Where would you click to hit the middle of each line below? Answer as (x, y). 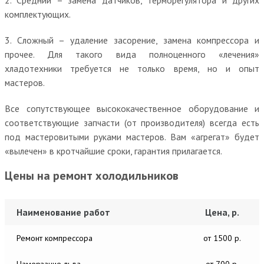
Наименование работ (63, 212)
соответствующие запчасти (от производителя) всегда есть (132, 122)
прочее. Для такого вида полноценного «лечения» (132, 54)
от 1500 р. (222, 238)
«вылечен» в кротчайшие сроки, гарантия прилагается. (113, 151)
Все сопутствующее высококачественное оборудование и (132, 108)
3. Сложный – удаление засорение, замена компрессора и (132, 40)
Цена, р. (222, 212)
